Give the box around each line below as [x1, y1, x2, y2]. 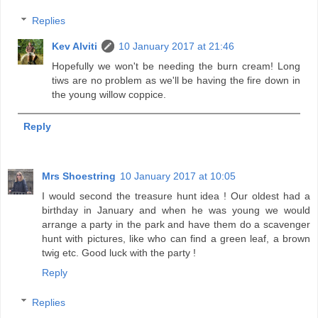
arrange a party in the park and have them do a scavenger [42, 219, 310, 231]
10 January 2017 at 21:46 [119, 40, 235, 52]
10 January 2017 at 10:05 [120, 170, 236, 182]
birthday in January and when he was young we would [42, 204, 310, 216]
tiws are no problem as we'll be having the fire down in [52, 75, 300, 86]
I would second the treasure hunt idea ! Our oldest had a [42, 190, 310, 202]
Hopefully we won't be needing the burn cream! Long [52, 60, 300, 72]
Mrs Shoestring [42, 170, 116, 182]
